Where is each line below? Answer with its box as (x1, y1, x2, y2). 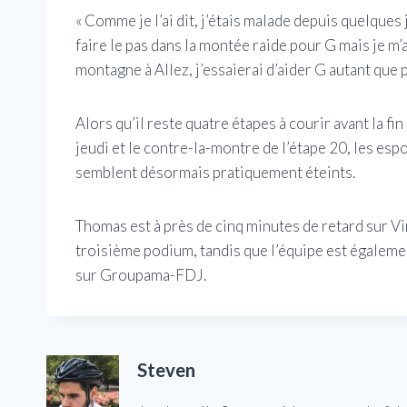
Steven (137, 358, 195, 381)
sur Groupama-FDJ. (75, 265, 206, 285)
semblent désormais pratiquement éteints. (75, 163, 355, 183)
